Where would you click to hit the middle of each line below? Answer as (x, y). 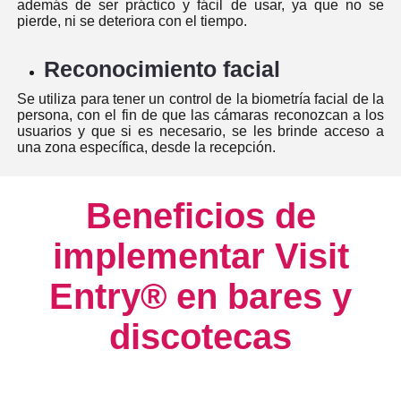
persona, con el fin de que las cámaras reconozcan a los (200, 115)
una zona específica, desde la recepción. (146, 148)
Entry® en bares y (200, 297)
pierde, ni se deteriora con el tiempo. (132, 21)
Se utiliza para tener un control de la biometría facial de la (200, 99)
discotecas (200, 337)
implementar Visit (200, 256)
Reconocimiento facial (162, 69)
